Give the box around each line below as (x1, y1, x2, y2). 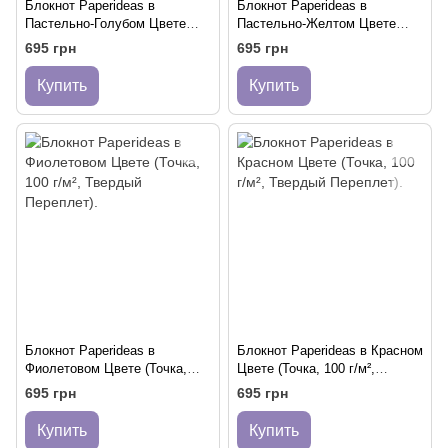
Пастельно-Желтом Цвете (237, 16, 396, 31)
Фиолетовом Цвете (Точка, (25, 361, 187, 377)
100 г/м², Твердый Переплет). (25, 379, 202, 395)
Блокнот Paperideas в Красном (237, 343, 423, 359)
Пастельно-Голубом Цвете (25, 16, 186, 31)
